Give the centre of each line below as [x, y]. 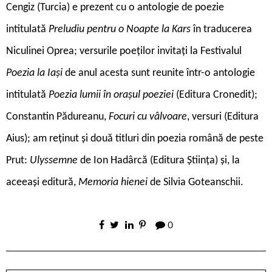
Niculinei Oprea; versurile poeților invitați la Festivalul [124, 51]
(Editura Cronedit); [217, 95]
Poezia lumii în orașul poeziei [112, 95]
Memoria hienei [113, 182]
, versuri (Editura [223, 117]
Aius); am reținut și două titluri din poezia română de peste [135, 138]
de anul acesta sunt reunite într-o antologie [159, 73]
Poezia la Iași [34, 73]
